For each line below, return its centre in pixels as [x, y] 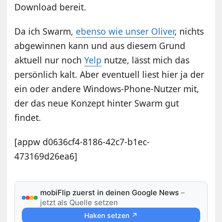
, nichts [189, 31]
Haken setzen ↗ [111, 216]
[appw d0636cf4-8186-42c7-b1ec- [82, 142]
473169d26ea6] [46, 156]
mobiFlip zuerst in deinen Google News [110, 193]
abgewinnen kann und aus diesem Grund [100, 46]
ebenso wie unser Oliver [125, 31]
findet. [28, 118]
